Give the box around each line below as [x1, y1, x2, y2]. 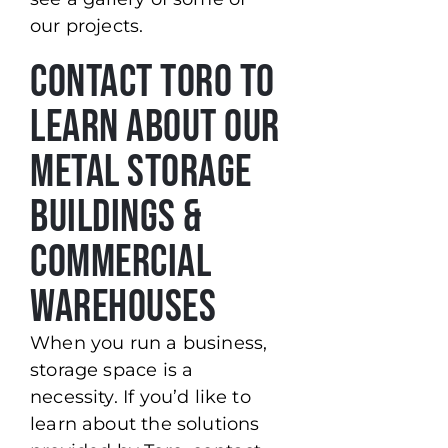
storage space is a [30, 359, 194, 382]
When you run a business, [30, 332, 268, 355]
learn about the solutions [30, 413, 260, 436]
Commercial [30, 235, 211, 291]
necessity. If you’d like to [30, 386, 251, 409]
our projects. [30, 15, 144, 38]
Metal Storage [30, 145, 252, 201]
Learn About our [30, 100, 280, 156]
